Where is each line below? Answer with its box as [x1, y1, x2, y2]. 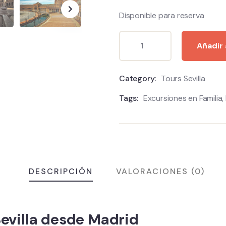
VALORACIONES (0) [116, 166, 205, 177]
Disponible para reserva [119, 10, 204, 21]
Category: [119, 73, 156, 84]
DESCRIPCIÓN [29, 166, 93, 177]
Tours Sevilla [161, 73, 205, 84]
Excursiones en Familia [143, 93, 222, 103]
